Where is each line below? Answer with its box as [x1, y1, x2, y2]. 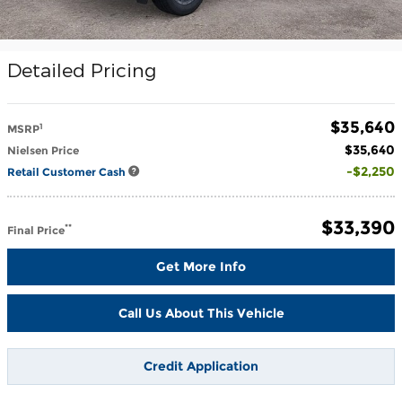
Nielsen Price [7, 143, 79, 157]
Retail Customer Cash [7, 165, 128, 179]
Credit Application [144, 358, 258, 375]
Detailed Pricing [7, 58, 156, 82]
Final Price [7, 223, 65, 237]
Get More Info [156, 258, 246, 275]
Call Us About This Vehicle [118, 304, 284, 321]
